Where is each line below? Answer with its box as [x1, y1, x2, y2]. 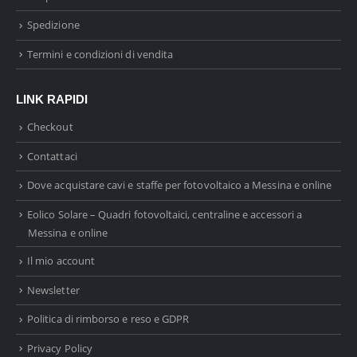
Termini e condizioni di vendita [27, 46, 174, 61]
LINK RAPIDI [16, 93, 88, 107]
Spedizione [27, 18, 80, 33]
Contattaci [27, 148, 77, 163]
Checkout [27, 120, 73, 135]
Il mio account [27, 253, 95, 269]
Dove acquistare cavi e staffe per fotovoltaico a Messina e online [27, 178, 332, 193]
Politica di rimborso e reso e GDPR [27, 312, 190, 327]
